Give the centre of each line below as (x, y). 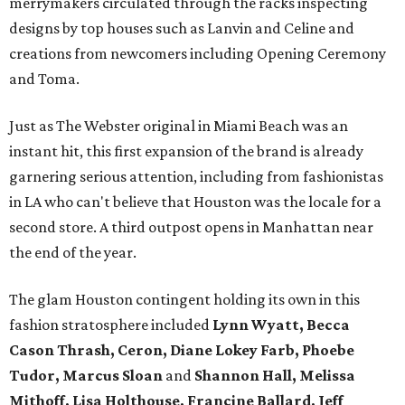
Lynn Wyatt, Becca (281, 325)
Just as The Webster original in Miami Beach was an (179, 126)
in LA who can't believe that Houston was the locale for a (195, 202)
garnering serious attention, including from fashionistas (196, 177)
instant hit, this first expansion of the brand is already (186, 151)
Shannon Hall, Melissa (275, 376)
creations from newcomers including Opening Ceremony (198, 54)
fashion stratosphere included (111, 325)
